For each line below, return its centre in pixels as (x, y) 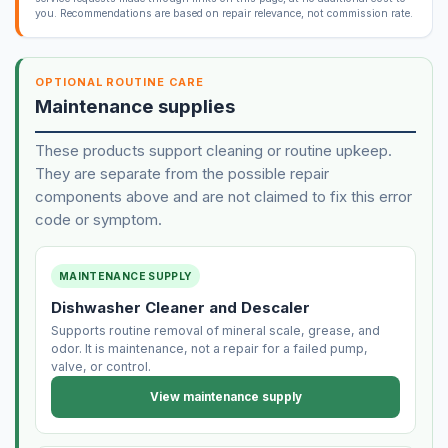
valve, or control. (100, 367)
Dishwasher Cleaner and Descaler (180, 308)
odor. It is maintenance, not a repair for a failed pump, (209, 349)
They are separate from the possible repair (181, 173)
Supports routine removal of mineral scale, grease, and (215, 331)
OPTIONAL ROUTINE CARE (119, 82)
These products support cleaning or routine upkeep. (213, 150)
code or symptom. (98, 219)
